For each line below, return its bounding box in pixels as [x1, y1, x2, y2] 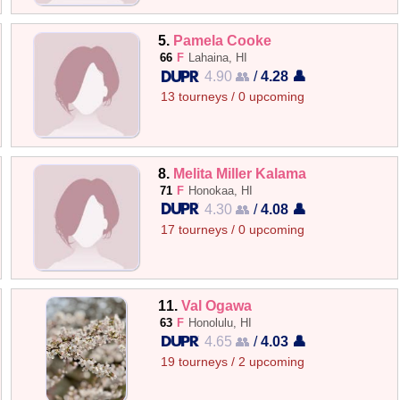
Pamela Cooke [173, 32, 272, 49]
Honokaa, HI [188, 183, 254, 197]
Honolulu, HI [188, 315, 253, 329]
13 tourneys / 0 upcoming [161, 90, 305, 104]
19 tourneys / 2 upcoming [161, 354, 305, 369]
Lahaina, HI [188, 51, 248, 65]
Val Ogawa [181, 296, 253, 313]
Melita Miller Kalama [173, 164, 307, 181]
